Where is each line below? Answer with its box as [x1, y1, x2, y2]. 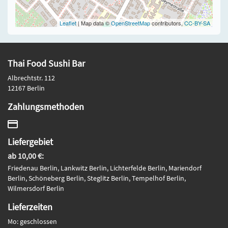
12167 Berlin [8, 83, 45, 93]
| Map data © [76, 18, 111, 27]
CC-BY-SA [184, 18, 210, 27]
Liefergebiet [8, 135, 53, 148]
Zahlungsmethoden [8, 100, 84, 112]
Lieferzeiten [8, 201, 52, 213]
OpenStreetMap [111, 18, 150, 27]
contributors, [150, 18, 184, 27]
